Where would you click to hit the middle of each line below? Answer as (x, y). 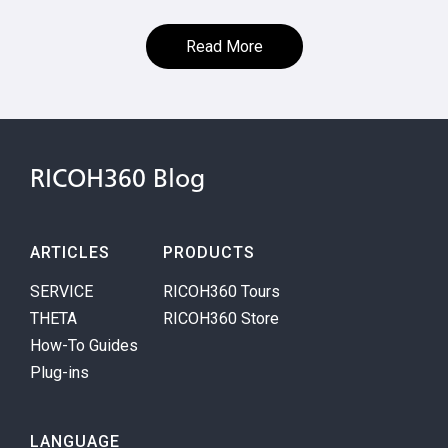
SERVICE (61, 292)
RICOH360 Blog (117, 181)
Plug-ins (59, 373)
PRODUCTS (209, 253)
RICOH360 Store (221, 319)
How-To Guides (84, 346)
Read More (224, 47)
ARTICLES (70, 253)
